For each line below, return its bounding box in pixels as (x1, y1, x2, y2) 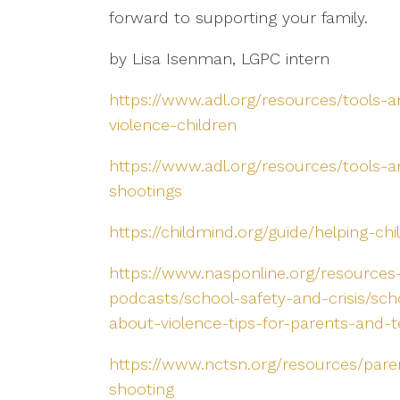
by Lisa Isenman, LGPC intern (109, 49, 329, 68)
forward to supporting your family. (109, 8, 368, 27)
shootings (109, 181, 182, 200)
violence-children (109, 115, 237, 134)
